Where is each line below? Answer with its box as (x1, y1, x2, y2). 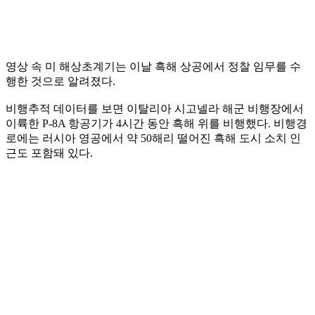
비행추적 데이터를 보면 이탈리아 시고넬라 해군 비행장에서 (6, 102, 304, 115)
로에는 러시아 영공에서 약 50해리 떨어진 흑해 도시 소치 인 (6, 131, 301, 144)
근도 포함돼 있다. (6, 146, 93, 159)
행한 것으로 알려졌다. (6, 75, 115, 87)
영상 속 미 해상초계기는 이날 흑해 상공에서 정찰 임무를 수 (6, 60, 301, 72)
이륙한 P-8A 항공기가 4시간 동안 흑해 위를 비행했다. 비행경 (6, 117, 307, 129)
